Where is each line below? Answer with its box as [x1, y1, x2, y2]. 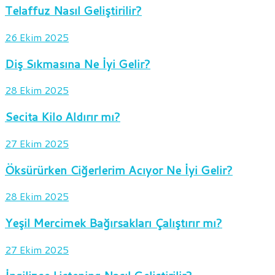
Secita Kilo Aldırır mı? [5, 109, 120, 125]
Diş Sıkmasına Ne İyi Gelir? [5, 55, 150, 72]
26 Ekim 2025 [5, 29, 69, 44]
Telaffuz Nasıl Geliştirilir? [5, 2, 142, 19]
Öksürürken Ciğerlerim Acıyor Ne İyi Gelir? [5, 161, 233, 178]
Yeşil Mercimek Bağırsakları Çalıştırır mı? [5, 214, 222, 231]
